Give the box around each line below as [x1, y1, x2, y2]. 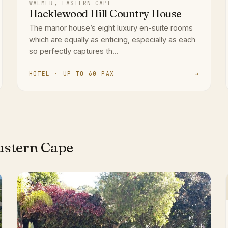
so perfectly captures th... [28, 47, 119, 56]
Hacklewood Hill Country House [28, 7, 182, 20]
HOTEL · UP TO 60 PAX [28, 70, 115, 78]
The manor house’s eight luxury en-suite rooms [28, 23, 193, 33]
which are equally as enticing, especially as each [28, 35, 195, 45]
